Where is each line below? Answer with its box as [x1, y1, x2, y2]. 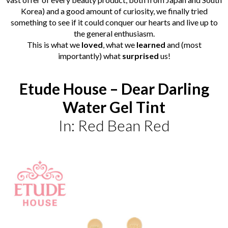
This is [26, 39, 51, 49]
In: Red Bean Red [58, 116, 170, 134]
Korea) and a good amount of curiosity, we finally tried [20, 6, 208, 16]
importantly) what [58, 50, 122, 61]
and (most [165, 39, 202, 49]
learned [136, 39, 165, 49]
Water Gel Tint [63, 97, 165, 116]
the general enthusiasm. [73, 28, 155, 38]
